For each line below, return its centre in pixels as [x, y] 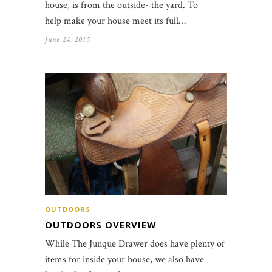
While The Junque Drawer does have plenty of [135, 243]
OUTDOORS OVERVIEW [101, 224]
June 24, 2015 [67, 40]
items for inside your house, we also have [124, 259]
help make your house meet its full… [115, 21]
